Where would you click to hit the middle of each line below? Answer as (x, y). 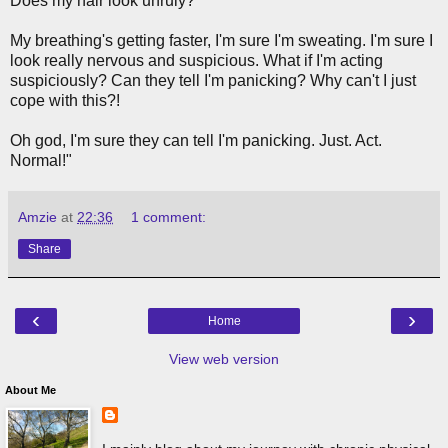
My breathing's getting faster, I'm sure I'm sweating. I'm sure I (221, 40)
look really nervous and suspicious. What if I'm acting (196, 60)
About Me (30, 389)
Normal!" (41, 160)
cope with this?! (65, 100)
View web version (224, 358)
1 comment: (169, 216)
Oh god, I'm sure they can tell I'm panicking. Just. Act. (196, 140)
